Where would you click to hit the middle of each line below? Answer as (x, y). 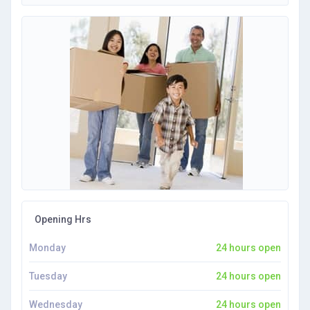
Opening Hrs (62, 219)
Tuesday (48, 276)
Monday (47, 248)
